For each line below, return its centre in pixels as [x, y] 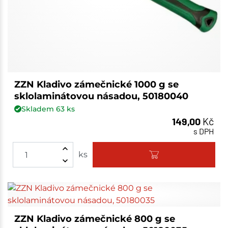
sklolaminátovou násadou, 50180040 [101, 96]
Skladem [38, 109]
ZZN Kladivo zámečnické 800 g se [94, 219]
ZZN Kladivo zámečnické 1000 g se [96, 84]
